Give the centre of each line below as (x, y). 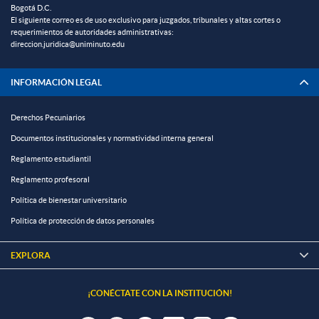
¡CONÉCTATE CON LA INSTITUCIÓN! (159, 293)
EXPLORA (31, 256)
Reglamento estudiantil (51, 159)
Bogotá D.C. (31, 8)
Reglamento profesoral (50, 180)
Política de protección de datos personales (83, 221)
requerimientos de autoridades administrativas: (92, 32)
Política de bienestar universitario (69, 200)
